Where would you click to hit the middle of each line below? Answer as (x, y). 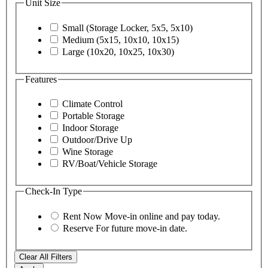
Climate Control (92, 104)
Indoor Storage (90, 128)
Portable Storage (93, 116)
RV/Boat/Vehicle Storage (110, 164)
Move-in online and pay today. (162, 217)
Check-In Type (54, 191)
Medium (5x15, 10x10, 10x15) (121, 39)
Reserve (79, 229)
